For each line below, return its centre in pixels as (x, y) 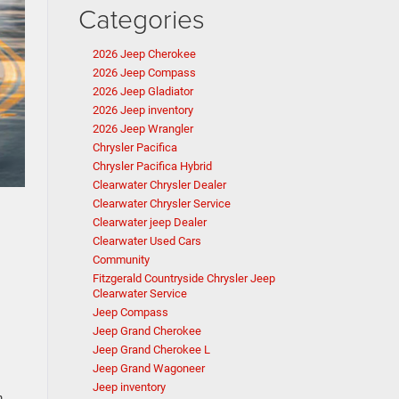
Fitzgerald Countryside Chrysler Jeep (183, 278)
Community (121, 260)
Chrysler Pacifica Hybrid (152, 166)
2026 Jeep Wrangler (142, 129)
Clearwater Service (139, 293)
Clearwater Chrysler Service (161, 204)
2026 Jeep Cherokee (144, 54)
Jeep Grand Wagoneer (148, 368)
